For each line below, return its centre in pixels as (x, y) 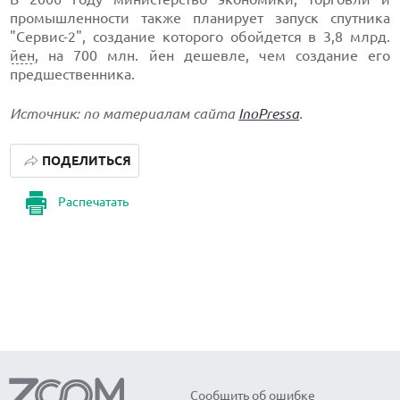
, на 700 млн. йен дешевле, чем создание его (212, 55)
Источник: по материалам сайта (125, 113)
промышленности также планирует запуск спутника (200, 18)
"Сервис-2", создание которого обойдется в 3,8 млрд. (200, 37)
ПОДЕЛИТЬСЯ (86, 161)
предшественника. (73, 74)
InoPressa (269, 113)
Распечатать (94, 202)
